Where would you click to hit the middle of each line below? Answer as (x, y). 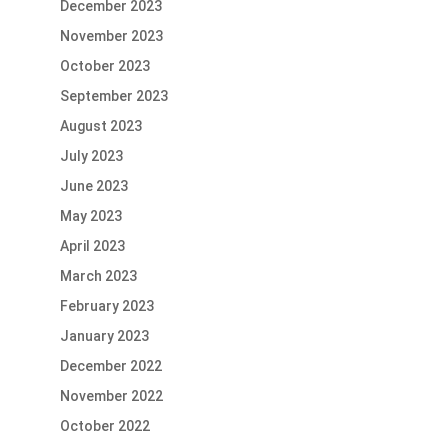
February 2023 (106, 306)
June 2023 (93, 186)
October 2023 (104, 66)
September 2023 (113, 96)
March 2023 (98, 276)
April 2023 (92, 246)
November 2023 (111, 36)
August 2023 (100, 126)
